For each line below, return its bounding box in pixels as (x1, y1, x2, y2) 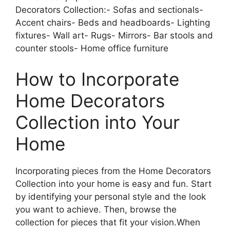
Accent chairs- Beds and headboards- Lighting (15, 17, 210, 28)
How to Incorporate (15, 68, 179, 90)
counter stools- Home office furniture (15, 43, 168, 53)
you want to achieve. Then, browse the (15, 204, 177, 215)
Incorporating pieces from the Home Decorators (15, 165, 211, 176)
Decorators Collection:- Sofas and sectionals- (15, 5, 203, 15)
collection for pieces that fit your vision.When (15, 217, 200, 227)
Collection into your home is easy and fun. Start (15, 178, 212, 189)
